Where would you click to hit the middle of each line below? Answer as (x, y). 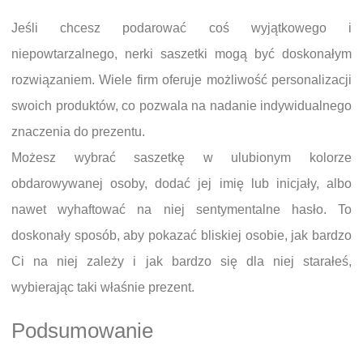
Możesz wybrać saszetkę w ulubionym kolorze (181, 158)
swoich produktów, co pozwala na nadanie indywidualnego (181, 106)
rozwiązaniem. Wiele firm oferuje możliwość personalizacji (181, 80)
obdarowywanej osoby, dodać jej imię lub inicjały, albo (181, 184)
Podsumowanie (82, 331)
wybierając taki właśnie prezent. (103, 288)
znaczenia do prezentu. (78, 132)
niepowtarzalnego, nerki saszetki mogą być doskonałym (181, 54)
